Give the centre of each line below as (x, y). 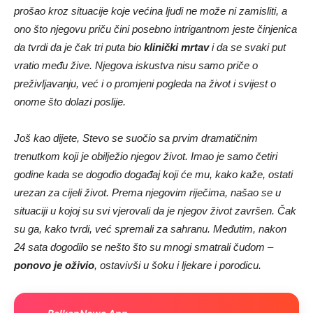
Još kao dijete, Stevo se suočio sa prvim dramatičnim (136, 138)
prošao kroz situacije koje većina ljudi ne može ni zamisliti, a (151, 10)
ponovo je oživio (54, 265)
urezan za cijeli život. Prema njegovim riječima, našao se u (147, 192)
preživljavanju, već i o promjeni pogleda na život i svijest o (145, 83)
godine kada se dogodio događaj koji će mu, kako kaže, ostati (153, 174)
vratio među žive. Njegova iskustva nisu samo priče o (136, 65)
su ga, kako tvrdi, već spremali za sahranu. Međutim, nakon (150, 228)
